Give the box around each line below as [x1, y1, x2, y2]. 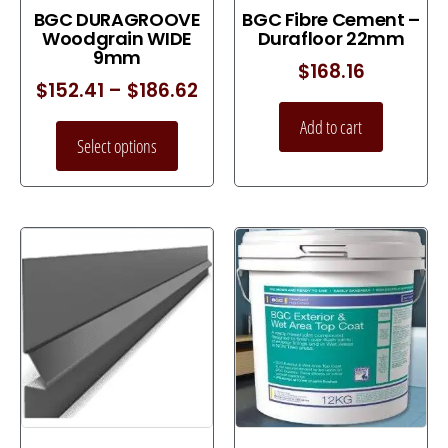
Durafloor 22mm [257, 26, 405, 52]
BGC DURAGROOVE [33, 7, 201, 33]
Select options [77, 133, 157, 158]
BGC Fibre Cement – [242, 7, 420, 33]
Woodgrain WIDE [42, 26, 192, 52]
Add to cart [300, 114, 362, 139]
